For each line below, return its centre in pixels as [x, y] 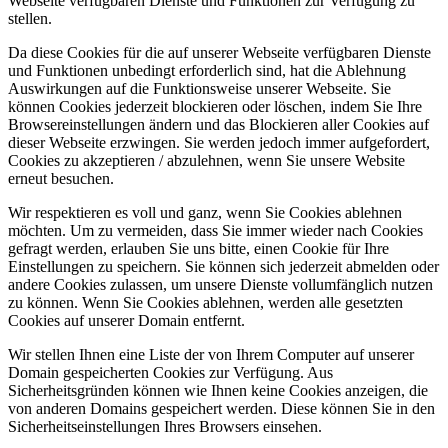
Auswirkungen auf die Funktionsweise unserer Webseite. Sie [199, 88]
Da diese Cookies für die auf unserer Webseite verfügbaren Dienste [219, 52]
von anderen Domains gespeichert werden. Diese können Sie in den [221, 408]
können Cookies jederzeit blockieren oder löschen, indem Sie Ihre [215, 106]
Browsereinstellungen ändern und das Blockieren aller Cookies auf [218, 124]
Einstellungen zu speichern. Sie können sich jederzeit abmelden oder [223, 266]
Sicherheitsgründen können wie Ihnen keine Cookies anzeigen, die [218, 390]
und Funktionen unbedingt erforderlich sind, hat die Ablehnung [207, 70]
